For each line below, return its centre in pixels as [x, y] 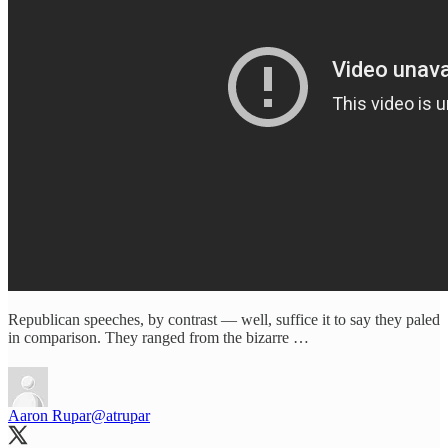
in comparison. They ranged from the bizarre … [158, 337]
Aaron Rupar [49, 415]
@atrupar [120, 415]
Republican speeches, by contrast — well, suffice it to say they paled [224, 319]
